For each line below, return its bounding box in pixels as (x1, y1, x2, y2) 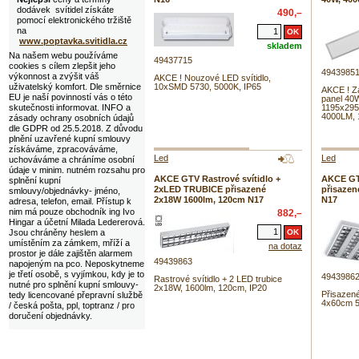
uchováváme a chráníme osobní (9, 155, 135, 165)
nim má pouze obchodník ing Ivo (9, 207, 135, 217)
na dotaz (268, 240, 302, 251)
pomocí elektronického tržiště (17, 15, 131, 26)
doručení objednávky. (9, 311, 92, 321)
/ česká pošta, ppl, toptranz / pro (9, 301, 135, 311)
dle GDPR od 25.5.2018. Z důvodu (9, 123, 143, 134)
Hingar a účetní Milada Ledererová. (9, 217, 145, 228)
